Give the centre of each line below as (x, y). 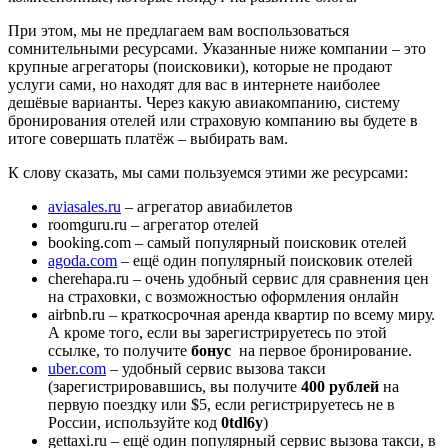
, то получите (143, 351)
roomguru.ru (87, 225)
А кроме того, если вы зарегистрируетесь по (202, 333)
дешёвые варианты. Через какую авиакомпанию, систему (204, 103)
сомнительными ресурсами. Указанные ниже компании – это (217, 49)
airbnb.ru (76, 315)
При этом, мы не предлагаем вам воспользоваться (178, 31)
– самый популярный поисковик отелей (269, 243)
